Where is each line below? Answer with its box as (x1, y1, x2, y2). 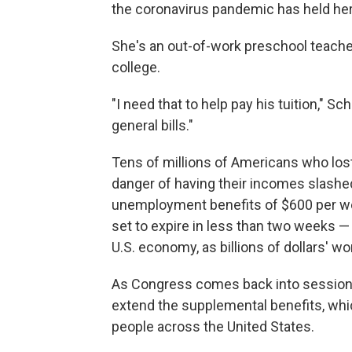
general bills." (112, 116, 193, 134)
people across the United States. (112, 317, 314, 335)
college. (112, 58, 160, 75)
